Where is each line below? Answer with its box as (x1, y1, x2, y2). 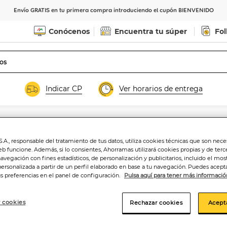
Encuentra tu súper (115, 27, 187, 36)
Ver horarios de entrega (119, 84, 203, 93)
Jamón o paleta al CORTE (4, 119, 81, 126)
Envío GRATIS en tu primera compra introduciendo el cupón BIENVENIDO (13, 7, 214, 14)
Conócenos (49, 27, 90, 36)
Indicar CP (45, 84, 82, 93)
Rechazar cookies (130, 199, 183, 206)
